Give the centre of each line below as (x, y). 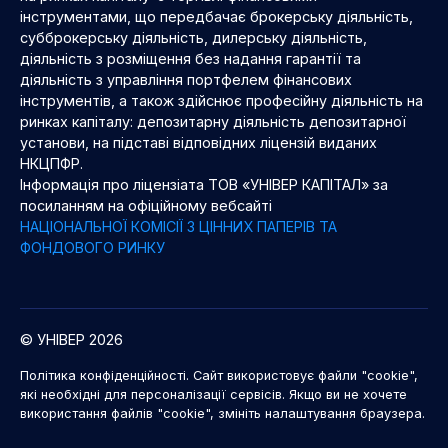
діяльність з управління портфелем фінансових (186, 79)
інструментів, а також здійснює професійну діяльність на (221, 100)
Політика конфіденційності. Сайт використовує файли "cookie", (219, 375)
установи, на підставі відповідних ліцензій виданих (198, 142)
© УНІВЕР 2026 (71, 339)
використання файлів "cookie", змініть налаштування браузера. (222, 413)
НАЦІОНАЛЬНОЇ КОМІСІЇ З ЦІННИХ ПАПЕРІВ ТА (178, 226)
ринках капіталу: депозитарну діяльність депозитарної (213, 121)
